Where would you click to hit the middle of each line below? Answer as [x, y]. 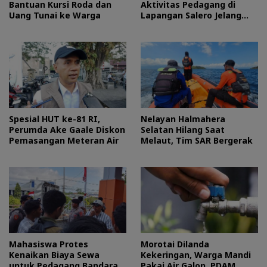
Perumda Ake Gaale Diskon [67, 130]
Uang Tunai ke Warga [55, 15]
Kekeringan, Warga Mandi [196, 254]
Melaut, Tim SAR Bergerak [198, 141]
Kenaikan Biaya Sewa [54, 254]
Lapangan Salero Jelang [191, 15]
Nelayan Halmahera [183, 119]
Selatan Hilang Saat [183, 130]
